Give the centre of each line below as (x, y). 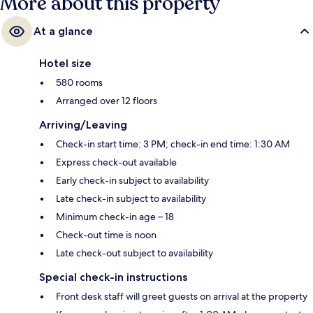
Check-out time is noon (106, 234)
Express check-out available (116, 162)
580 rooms (79, 82)
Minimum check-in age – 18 (115, 216)
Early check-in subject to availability (132, 180)
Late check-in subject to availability (131, 198)
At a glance (63, 31)
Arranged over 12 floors (107, 100)
